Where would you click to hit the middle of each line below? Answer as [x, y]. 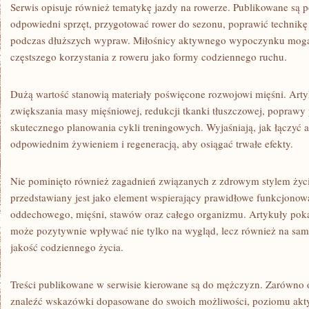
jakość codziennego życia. [67, 247]
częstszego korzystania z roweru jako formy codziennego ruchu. [149, 57]
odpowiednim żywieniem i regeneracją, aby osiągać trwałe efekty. [152, 143]
